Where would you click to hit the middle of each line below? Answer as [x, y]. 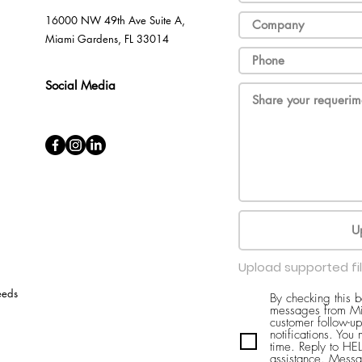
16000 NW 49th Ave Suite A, [115, 20]
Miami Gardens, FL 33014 [107, 39]
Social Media [80, 85]
